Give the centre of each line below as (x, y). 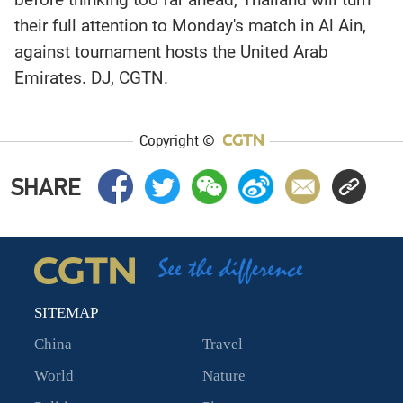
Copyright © (179, 140)
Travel (222, 344)
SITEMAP (66, 312)
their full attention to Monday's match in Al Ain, (191, 26)
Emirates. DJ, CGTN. (92, 78)
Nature (224, 375)
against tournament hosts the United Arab (172, 52)
